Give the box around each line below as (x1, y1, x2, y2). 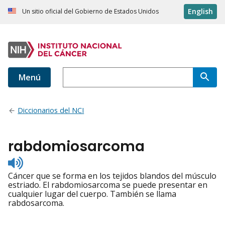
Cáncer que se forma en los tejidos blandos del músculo (8, 170, 216, 182)
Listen (23, 155, 45, 166)
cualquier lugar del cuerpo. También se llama (8, 188, 176, 200)
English (188, 7, 213, 17)
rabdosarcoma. (8, 197, 64, 209)
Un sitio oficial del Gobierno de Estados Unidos (22, 7, 159, 16)
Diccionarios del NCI (18, 105, 84, 116)
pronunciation (23, 173, 77, 184)
